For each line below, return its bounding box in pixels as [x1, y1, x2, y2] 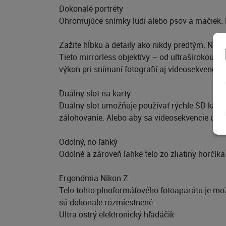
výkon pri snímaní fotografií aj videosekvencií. [59, 64, 222, 75]
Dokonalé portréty [59, 3, 123, 14]
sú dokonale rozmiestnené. [59, 197, 155, 208]
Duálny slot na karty [59, 88, 131, 99]
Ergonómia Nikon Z [59, 173, 128, 184]
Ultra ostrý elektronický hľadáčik [59, 209, 174, 220]
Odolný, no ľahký [59, 136, 118, 147]
